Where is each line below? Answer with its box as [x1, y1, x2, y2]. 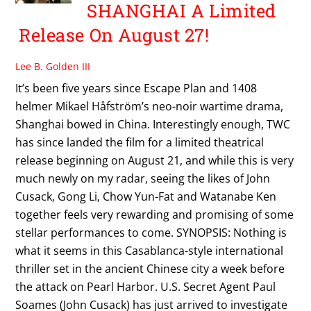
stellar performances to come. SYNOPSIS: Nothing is [15, 224, 287, 240]
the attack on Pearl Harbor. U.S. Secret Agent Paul [15, 278, 276, 294]
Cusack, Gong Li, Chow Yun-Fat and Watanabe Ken [15, 188, 277, 204]
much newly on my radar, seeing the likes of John [15, 170, 271, 186]
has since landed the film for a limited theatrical [15, 134, 264, 150]
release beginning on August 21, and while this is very [15, 152, 294, 168]
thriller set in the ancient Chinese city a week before [15, 260, 285, 276]
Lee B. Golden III [15, 59, 91, 73]
